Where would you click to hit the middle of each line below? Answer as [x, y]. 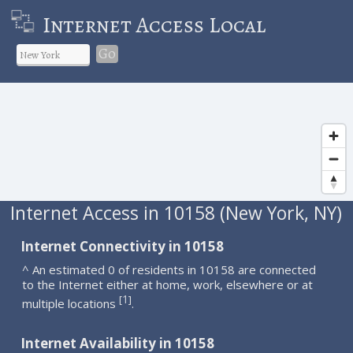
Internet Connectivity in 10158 [123, 246]
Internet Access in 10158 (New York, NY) [176, 212]
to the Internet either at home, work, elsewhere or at [168, 284]
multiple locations [71, 303]
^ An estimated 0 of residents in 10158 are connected [169, 269]
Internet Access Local [154, 25]
